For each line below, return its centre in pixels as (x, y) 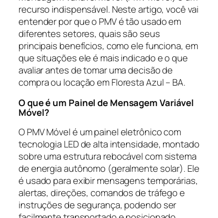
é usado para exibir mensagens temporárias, (108, 181)
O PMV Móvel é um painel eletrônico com (100, 132)
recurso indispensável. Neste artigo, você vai (109, 9)
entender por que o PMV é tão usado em (100, 22)
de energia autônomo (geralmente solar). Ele (109, 169)
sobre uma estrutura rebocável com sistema (108, 156)
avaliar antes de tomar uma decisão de (96, 70)
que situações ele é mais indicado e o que (103, 58)
